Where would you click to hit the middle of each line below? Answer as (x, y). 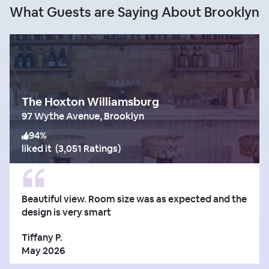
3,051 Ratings (88, 148)
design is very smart (67, 212)
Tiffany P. (42, 237)
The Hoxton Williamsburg (90, 101)
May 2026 (43, 250)
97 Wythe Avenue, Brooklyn (83, 116)
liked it (37, 148)
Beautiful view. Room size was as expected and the (134, 199)
